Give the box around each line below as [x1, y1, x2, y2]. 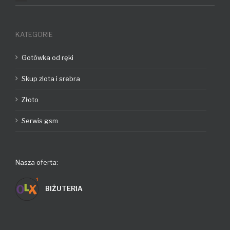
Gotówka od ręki [22, 53, 73, 62]
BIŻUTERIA [44, 184, 83, 193]
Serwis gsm [22, 117, 58, 125]
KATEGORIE [15, 30, 53, 39]
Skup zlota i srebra [22, 74, 80, 83]
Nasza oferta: [15, 158, 58, 167]
